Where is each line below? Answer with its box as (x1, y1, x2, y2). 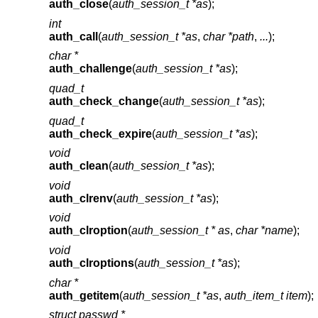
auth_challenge (48, 62, 132, 75)
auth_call (48, 30, 98, 43)
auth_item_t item (224, 289, 307, 302)
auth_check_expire (48, 127, 152, 140)
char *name (235, 224, 293, 237)
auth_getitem (48, 289, 119, 302)
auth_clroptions (48, 257, 134, 270)
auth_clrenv (48, 192, 113, 204)
